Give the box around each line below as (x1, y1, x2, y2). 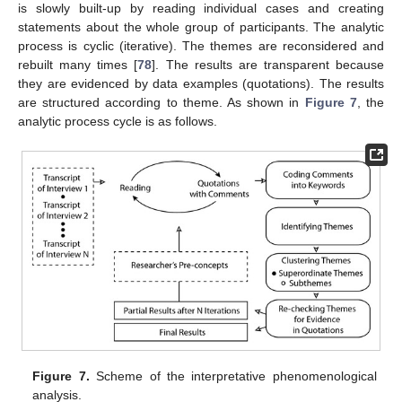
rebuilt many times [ (18, 57, 138, 72)
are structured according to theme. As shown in (18, 94, 305, 109)
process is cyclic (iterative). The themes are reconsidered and (18, 38, 384, 53)
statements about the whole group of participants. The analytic (18, 19, 384, 34)
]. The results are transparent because (152, 57, 384, 72)
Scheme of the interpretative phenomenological (89, 368, 377, 383)
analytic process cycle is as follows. (18, 113, 217, 128)
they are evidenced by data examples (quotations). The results (18, 75, 384, 91)
